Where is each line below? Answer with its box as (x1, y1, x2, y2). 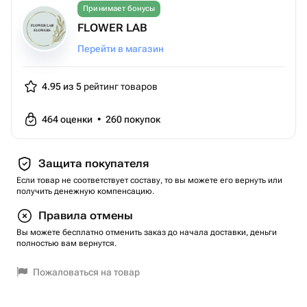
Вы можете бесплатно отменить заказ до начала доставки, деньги (16, 228, 277, 237)
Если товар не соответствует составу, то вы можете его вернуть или (16, 175, 282, 185)
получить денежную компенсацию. (16, 186, 154, 196)
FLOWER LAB (77, 21, 147, 34)
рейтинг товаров (82, 81, 158, 92)
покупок (124, 114, 160, 125)
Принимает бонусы (83, 4, 156, 13)
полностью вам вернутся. (16, 238, 116, 248)
